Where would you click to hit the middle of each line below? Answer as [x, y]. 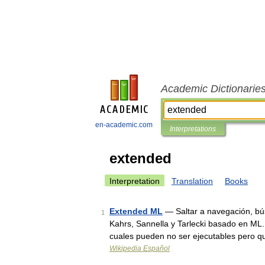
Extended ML [136, 211]
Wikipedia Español [140, 248]
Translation [192, 181]
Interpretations [193, 129]
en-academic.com [124, 125]
